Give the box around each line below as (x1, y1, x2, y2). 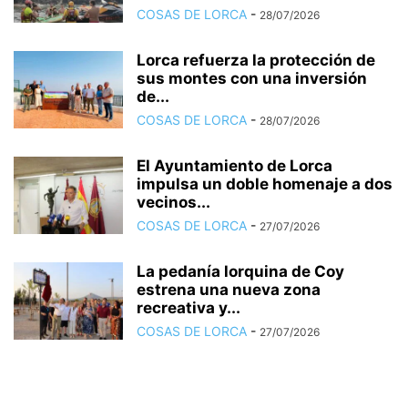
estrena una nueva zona (137, 280, 321, 299)
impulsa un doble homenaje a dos (137, 175, 393, 193)
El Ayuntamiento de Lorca (137, 157, 332, 175)
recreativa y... (137, 299, 240, 317)
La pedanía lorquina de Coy (137, 262, 344, 280)
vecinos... (137, 193, 210, 211)
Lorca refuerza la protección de (137, 51, 375, 69)
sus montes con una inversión (137, 69, 367, 87)
